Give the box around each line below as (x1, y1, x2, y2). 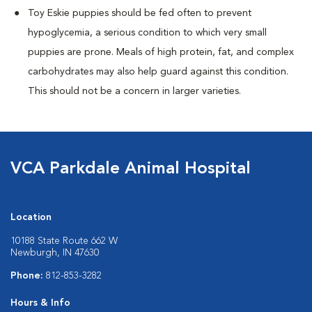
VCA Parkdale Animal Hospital (10, 161, 251, 178)
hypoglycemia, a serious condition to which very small (28, 28, 267, 38)
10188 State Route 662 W (10, 236, 118, 246)
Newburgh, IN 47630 (10, 248, 99, 258)
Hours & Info (10, 298, 70, 308)
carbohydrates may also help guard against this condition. (28, 67, 288, 77)
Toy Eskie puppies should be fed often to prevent (28, 8, 251, 18)
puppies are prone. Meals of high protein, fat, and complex (28, 47, 294, 57)
